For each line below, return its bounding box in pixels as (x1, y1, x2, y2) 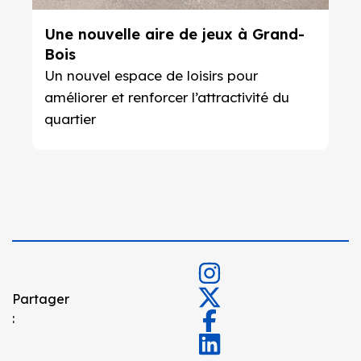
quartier (44, 110, 96, 127)
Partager (12, 291, 69, 307)
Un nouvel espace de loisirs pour (44, 67, 258, 84)
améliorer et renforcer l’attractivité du (44, 89, 289, 106)
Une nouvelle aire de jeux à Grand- (44, 25, 305, 44)
